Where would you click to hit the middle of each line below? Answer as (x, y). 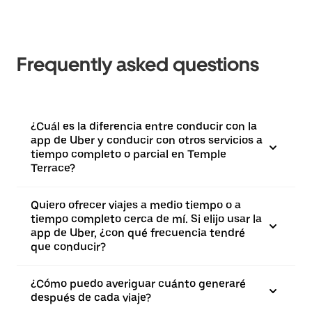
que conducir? (68, 247)
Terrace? (53, 168)
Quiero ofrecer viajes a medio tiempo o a (136, 205)
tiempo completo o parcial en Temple (128, 154)
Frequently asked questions (138, 64)
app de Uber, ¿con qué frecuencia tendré (138, 233)
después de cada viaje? (91, 298)
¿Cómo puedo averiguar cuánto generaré (138, 284)
